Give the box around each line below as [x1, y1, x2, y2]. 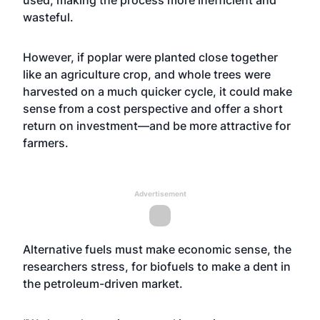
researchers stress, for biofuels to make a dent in [23, 259, 291, 274]
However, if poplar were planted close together [23, 50, 278, 64]
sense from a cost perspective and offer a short [23, 101, 283, 116]
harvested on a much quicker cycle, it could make [23, 84, 292, 99]
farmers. [23, 136, 69, 150]
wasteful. [23, 10, 74, 24]
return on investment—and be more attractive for [23, 119, 291, 133]
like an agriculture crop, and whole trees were [23, 67, 271, 81]
